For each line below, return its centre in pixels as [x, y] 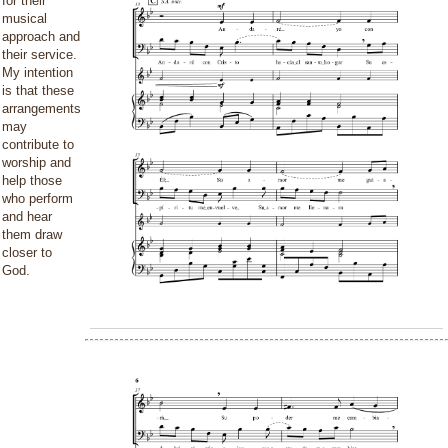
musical [24, 18]
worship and [36, 162]
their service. [39, 54]
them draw [32, 234]
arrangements [41, 108]
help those [32, 180]
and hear [27, 216]
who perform [37, 198]
